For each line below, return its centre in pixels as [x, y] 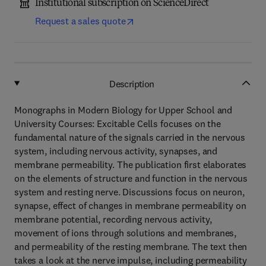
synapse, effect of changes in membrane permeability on [130, 205]
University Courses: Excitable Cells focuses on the [118, 123]
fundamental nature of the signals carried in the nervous [130, 137]
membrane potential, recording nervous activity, [113, 219]
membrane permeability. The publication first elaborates [131, 164]
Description [132, 83]
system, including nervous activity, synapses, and [116, 151]
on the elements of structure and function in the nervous [131, 178]
